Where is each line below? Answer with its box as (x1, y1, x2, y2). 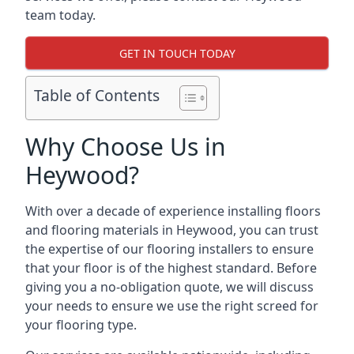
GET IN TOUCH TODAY (119, 45, 235, 61)
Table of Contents (34, 85, 160, 107)
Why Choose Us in (25, 130, 226, 163)
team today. (25, 6, 96, 24)
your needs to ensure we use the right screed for (25, 297, 318, 314)
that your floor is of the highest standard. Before (25, 259, 317, 277)
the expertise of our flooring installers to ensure (25, 240, 314, 258)
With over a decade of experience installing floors (25, 202, 321, 220)
